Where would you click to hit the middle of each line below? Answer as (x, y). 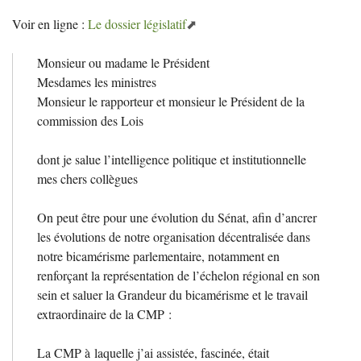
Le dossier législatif (137, 23)
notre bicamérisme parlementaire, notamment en (158, 255)
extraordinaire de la (87, 313)
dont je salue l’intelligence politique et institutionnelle (172, 159)
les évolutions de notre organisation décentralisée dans (174, 236)
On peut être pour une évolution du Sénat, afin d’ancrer (177, 217)
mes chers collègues (87, 178)
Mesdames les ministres (97, 81)
